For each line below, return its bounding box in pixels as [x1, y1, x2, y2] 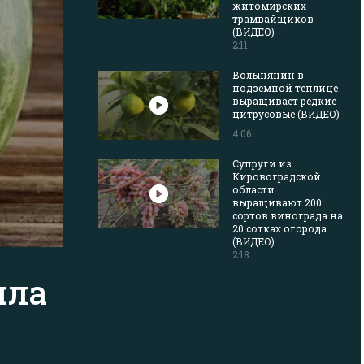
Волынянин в [232, 68, 304, 81]
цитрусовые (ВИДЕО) [232, 107, 340, 120]
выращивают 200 [232, 195, 322, 209]
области [232, 182, 275, 196]
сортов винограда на [232, 208, 343, 222]
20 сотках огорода [232, 221, 327, 235]
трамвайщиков [232, 12, 314, 25]
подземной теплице [232, 81, 338, 94]
